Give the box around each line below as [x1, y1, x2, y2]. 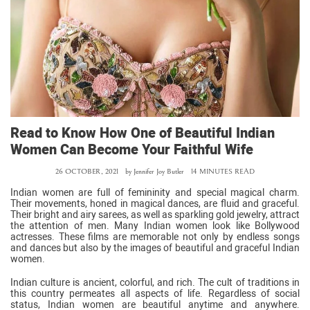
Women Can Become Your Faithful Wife [10, 141, 253, 158]
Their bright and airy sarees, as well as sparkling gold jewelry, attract [10, 209, 300, 221]
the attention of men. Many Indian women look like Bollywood [10, 220, 300, 232]
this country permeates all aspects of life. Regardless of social [10, 288, 300, 300]
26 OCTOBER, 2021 [55, 167, 118, 176]
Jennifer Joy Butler [134, 167, 184, 176]
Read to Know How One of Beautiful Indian [10, 125, 275, 142]
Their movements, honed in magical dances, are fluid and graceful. [10, 198, 300, 210]
